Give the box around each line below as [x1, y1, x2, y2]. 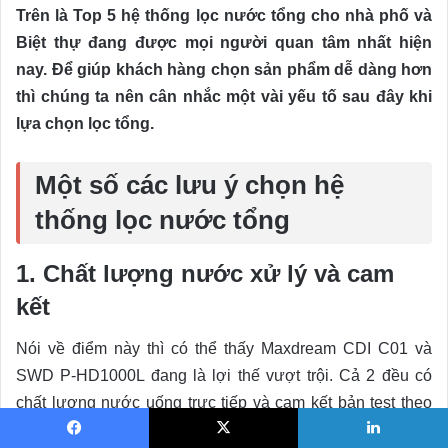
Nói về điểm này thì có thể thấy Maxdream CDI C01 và [16, 340, 432, 358]
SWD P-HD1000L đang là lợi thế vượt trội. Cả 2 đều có [16, 367, 432, 385]
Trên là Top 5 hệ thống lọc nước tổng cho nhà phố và [16, 7, 432, 25]
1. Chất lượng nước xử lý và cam [16, 260, 394, 288]
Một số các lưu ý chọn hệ [35, 171, 344, 200]
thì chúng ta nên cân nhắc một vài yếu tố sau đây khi [16, 88, 432, 106]
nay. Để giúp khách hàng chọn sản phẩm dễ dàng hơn [16, 61, 432, 79]
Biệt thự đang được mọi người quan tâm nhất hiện [16, 34, 432, 52]
